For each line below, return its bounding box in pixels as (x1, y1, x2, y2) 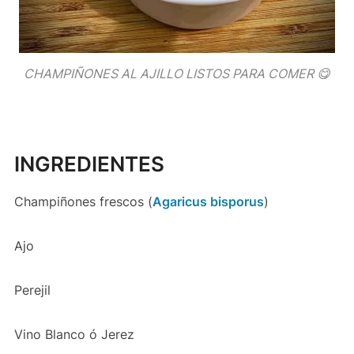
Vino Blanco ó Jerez (13, 326, 134, 342)
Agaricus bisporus (152, 193, 264, 209)
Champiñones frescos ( (13, 193, 153, 209)
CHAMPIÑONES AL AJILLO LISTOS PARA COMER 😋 (24, 65, 330, 81)
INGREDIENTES (13, 151, 164, 176)
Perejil (13, 281, 51, 298)
